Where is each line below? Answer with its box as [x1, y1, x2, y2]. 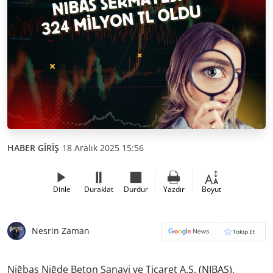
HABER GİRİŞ [7, 141, 59, 154]
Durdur [124, 183, 148, 194]
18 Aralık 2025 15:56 [62, 141, 144, 154]
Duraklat [84, 183, 113, 194]
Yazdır [163, 183, 185, 194]
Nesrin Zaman [32, 225, 90, 236]
